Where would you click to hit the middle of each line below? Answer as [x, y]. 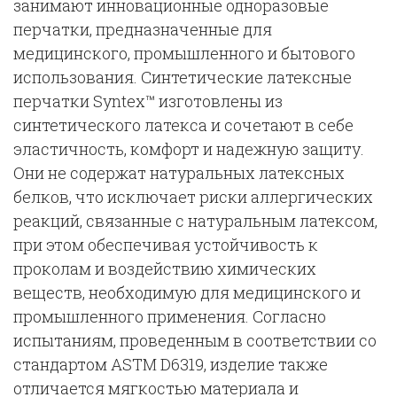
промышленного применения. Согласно [170, 316]
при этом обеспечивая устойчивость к [166, 245]
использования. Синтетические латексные [183, 77]
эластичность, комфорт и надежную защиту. [189, 149]
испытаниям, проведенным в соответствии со [195, 340]
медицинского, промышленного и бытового [184, 53]
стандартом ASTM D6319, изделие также [171, 364]
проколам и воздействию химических [165, 269]
